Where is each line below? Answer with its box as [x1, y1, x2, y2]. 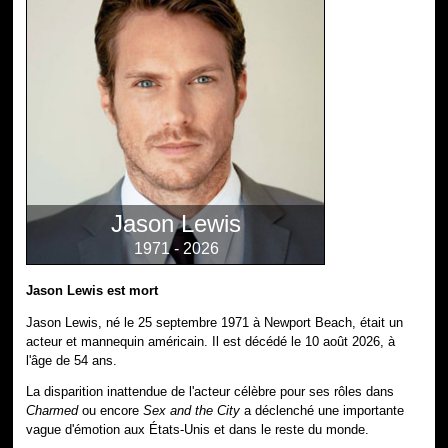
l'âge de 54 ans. [26, 352, 118, 368]
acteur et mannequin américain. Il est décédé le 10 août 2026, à [26, 333, 396, 349]
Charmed [26, 403, 79, 419]
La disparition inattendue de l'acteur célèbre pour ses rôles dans [26, 384, 395, 400]
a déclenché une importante [240, 403, 405, 419]
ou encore [78, 403, 144, 419]
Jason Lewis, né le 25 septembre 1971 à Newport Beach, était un [26, 314, 404, 330]
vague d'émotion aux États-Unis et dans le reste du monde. [26, 422, 370, 438]
